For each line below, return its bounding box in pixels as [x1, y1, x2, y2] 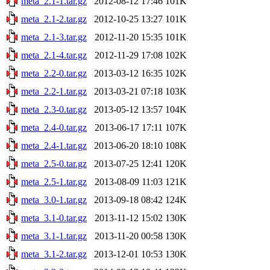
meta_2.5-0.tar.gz [21, 158, 87, 169]
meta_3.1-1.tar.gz [21, 230, 87, 241]
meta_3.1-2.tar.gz [21, 248, 87, 259]
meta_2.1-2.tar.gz [21, 13, 87, 24]
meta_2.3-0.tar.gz [21, 104, 87, 115]
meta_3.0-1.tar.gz [21, 194, 87, 205]
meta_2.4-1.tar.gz [21, 140, 87, 151]
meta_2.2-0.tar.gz [21, 67, 87, 78]
